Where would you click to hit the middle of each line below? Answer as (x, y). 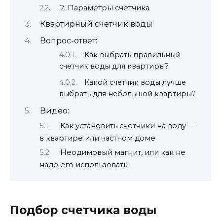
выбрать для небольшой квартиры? (128, 93)
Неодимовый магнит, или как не (123, 153)
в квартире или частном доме (97, 138)
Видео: (54, 111)
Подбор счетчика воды (83, 210)
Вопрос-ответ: (68, 40)
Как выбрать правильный (133, 55)
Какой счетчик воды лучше (135, 82)
